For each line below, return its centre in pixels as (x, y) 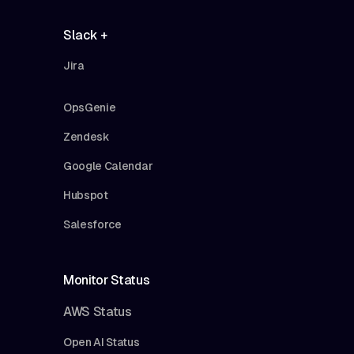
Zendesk (87, 136)
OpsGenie (90, 107)
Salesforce (92, 224)
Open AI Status (102, 342)
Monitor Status (107, 280)
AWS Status (98, 311)
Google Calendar (108, 166)
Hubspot (86, 195)
